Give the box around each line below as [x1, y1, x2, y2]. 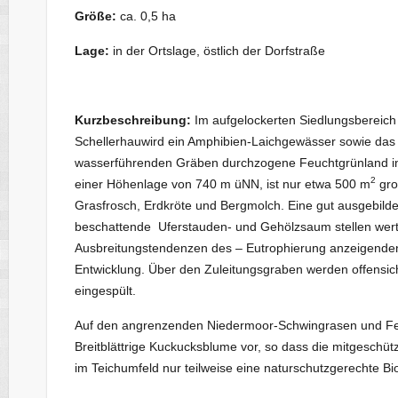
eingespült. [74, 283, 136, 298]
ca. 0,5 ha [115, 8, 176, 23]
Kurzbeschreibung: [74, 112, 195, 127]
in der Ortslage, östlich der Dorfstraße [112, 43, 325, 58]
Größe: [74, 8, 116, 23]
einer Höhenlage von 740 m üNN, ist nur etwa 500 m [74, 176, 370, 191]
